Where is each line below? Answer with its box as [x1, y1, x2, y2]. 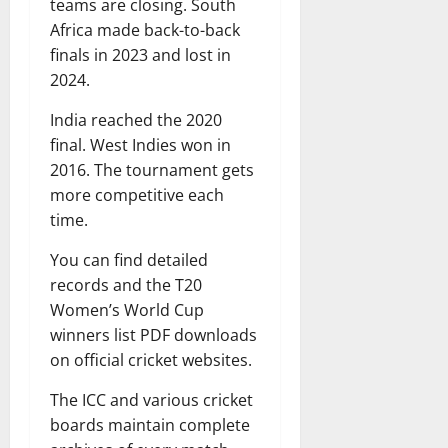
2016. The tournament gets [50, 158, 254, 181]
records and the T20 [50, 273, 202, 296]
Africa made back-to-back [50, 18, 240, 41]
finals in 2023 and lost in [50, 43, 231, 66]
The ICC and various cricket [50, 388, 253, 411]
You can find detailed [50, 248, 208, 271]
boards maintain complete [50, 413, 250, 436]
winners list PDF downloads [50, 323, 257, 346]
